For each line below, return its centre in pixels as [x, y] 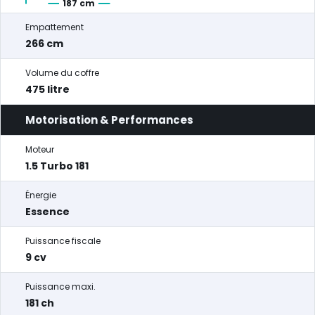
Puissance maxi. [60, 287]
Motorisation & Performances [109, 120]
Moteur [40, 149]
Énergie [41, 195]
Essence [47, 212]
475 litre [47, 89]
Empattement [54, 27]
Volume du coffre [62, 73]
